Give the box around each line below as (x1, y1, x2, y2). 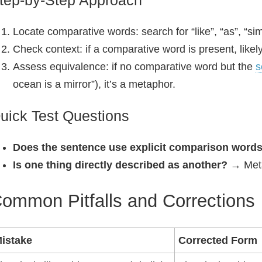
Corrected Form (178, 235, 257, 246)
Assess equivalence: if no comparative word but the (13, 61, 256, 73)
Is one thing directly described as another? (13, 159, 227, 171)
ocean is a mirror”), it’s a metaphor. (13, 78, 175, 90)
